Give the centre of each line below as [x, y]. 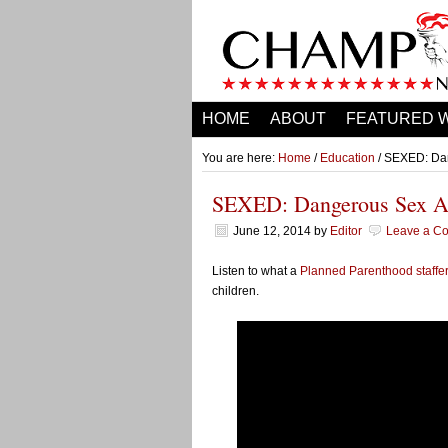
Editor [346, 231]
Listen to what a [256, 271]
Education [347, 158]
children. [235, 291]
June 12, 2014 [272, 231]
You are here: [240, 158]
